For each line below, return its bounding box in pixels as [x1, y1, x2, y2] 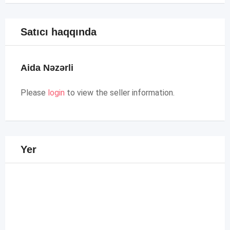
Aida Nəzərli [21, 63, 73, 73]
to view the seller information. [65, 88, 175, 98]
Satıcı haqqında [21, 26, 97, 37]
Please [21, 88, 48, 98]
